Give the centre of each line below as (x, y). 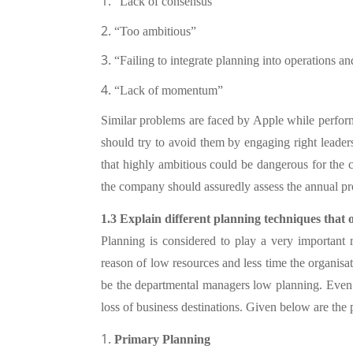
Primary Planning (162, 340)
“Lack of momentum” (169, 90)
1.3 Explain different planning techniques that (225, 218)
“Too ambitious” (155, 31)
